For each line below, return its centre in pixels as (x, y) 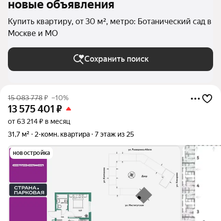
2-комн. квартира (62, 134)
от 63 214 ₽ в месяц (39, 121)
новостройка (32, 153)
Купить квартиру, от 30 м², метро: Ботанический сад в (110, 21)
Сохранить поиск (116, 59)
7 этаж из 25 (114, 134)
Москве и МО (33, 33)
